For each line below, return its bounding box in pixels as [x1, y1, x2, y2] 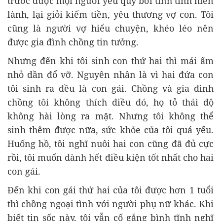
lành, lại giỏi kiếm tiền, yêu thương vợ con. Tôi [7, 8, 214, 20]
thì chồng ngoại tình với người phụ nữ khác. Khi [7, 198, 214, 210]
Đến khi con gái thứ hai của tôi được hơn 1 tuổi [7, 184, 214, 196]
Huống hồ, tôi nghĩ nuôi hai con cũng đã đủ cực [7, 138, 214, 149]
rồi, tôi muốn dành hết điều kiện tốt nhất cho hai [7, 151, 214, 163]
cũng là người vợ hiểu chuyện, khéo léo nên [7, 22, 214, 34]
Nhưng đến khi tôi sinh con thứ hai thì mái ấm [7, 55, 214, 67]
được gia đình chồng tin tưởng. [7, 36, 139, 48]
